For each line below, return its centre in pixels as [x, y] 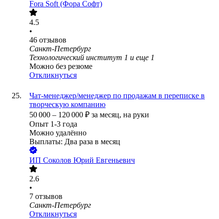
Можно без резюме [61, 66]
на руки [136, 115]
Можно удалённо [58, 133]
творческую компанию [67, 105]
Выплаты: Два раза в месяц [75, 142]
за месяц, [107, 115]
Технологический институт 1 [79, 58]
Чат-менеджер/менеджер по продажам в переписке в [117, 96]
